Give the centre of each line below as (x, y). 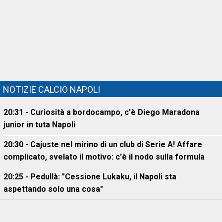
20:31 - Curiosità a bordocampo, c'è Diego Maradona (102, 112)
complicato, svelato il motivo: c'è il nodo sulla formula (104, 157)
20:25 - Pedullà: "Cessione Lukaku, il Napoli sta (90, 177)
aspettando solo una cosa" (53, 189)
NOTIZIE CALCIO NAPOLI (52, 89)
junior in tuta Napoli (39, 125)
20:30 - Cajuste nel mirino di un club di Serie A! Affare (103, 144)
